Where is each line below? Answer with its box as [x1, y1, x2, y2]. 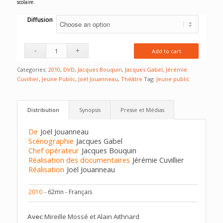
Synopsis [79, 106, 101, 113]
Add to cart [151, 47, 181, 55]
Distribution [27, 106, 59, 113]
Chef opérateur [28, 145, 79, 155]
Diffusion [27, 15, 53, 24]
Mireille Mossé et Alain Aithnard [42, 212, 139, 221]
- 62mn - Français [44, 187, 93, 196]
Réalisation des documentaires [28, 154, 130, 165]
